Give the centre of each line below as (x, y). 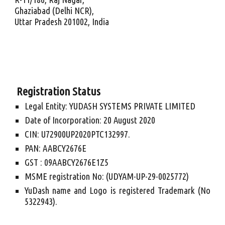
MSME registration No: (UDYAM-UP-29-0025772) (107, 177)
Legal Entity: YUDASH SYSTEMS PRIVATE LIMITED (110, 106)
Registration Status (59, 91)
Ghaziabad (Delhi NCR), (54, 11)
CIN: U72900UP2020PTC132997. (78, 134)
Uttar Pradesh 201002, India (62, 22)
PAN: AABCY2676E (56, 148)
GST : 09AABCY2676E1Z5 (67, 162)
